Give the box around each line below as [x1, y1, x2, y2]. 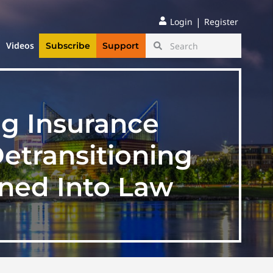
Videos [6, 40, 35, 52]
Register [204, 16, 238, 27]
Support [102, 40, 140, 52]
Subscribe [45, 40, 90, 52]
